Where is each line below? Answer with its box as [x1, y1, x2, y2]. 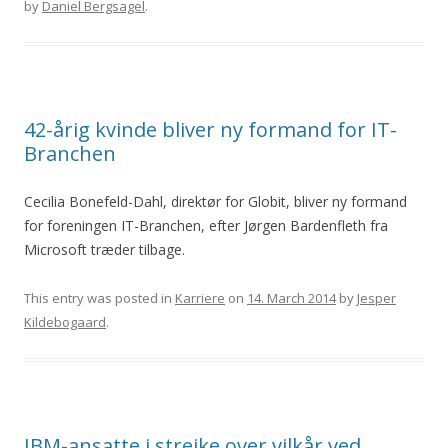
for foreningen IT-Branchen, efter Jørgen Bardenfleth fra [24, 216, 388, 235]
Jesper [357, 289, 396, 307]
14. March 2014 [247, 289, 336, 307]
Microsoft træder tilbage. [24, 240, 185, 259]
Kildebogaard [24, 313, 106, 331]
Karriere [175, 289, 225, 307]
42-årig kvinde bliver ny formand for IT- [24, 116, 397, 143]
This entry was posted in [24, 289, 175, 307]
